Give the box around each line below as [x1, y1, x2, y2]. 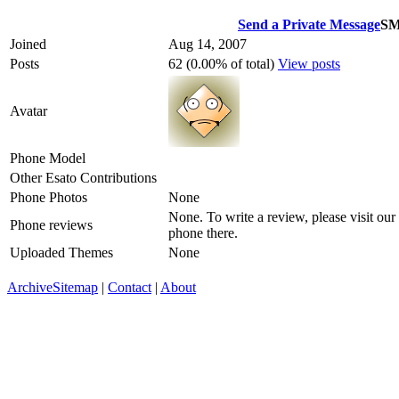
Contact [108, 279, 151, 295]
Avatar [10, 102, 47, 118]
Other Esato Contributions [10, 169, 157, 185]
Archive [7, 279, 53, 295]
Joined [10, 36, 46, 52]
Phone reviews [10, 216, 93, 232]
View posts [278, 55, 340, 71]
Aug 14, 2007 [168, 36, 247, 52]
